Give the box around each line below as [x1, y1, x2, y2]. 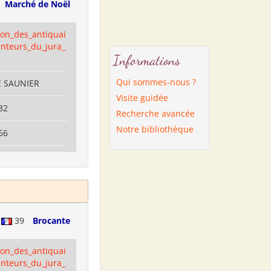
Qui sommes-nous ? [116, 76, 196, 88]
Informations [113, 52, 180, 68]
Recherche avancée [116, 108, 195, 119]
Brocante [33, 215, 70, 226]
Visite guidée [116, 92, 168, 103]
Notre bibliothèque [116, 123, 194, 135]
